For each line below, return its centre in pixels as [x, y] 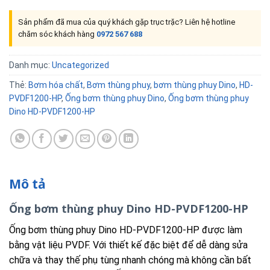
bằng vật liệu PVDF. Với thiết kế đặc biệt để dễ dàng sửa [128, 245]
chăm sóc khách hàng [57, 34]
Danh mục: [30, 65]
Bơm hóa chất [56, 85]
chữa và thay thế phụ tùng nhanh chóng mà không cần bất [130, 260]
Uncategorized [80, 65]
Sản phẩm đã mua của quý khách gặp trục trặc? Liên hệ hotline [127, 22]
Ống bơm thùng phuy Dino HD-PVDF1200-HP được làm [126, 230]
